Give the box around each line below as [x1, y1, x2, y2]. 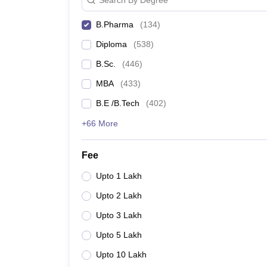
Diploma [96, 39, 127, 49]
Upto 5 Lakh [96, 230, 142, 240]
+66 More [82, 119, 118, 128]
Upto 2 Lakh [96, 191, 142, 200]
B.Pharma [96, 20, 133, 29]
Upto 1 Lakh [96, 171, 142, 181]
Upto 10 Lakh [96, 250, 147, 259]
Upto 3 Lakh [96, 210, 142, 220]
